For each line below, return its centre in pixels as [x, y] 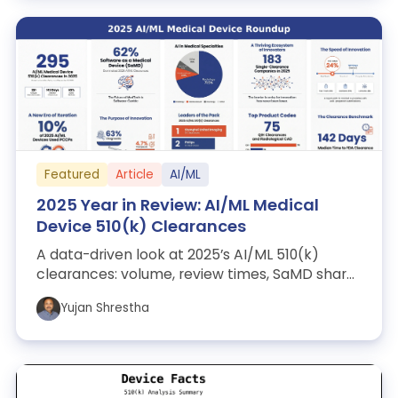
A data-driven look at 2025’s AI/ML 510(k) [177, 255]
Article [134, 174]
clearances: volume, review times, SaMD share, [197, 275]
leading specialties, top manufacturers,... [175, 294]
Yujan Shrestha [104, 308]
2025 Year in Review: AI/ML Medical [177, 205]
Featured [72, 174]
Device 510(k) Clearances [141, 227]
